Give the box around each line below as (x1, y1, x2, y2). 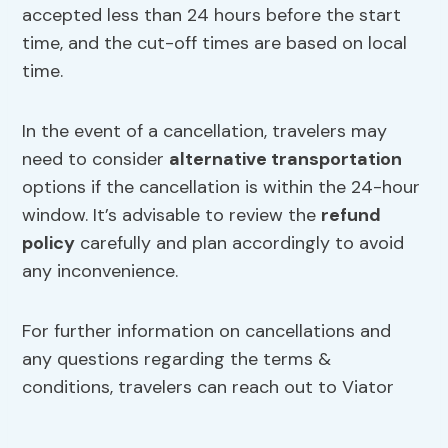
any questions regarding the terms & (22, 347, 332, 372)
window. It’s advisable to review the (22, 203, 322, 228)
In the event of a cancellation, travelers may (22, 119, 388, 144)
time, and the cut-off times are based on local (22, 31, 408, 56)
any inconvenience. (22, 259, 179, 284)
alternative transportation (169, 147, 403, 172)
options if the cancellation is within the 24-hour (22, 175, 421, 200)
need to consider (22, 147, 170, 172)
